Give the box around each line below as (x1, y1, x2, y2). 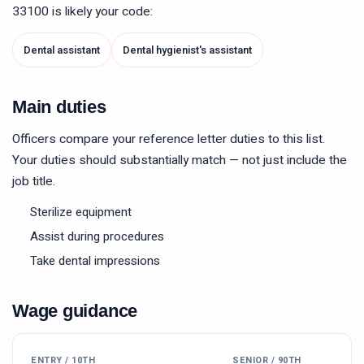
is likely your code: (49, 2, 153, 21)
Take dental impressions (30, 252, 160, 270)
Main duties (12, 97, 106, 117)
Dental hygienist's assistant (123, 42, 252, 58)
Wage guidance (12, 301, 138, 321)
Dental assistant (24, 42, 100, 58)
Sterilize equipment (30, 203, 132, 221)
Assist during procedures (30, 227, 164, 245)
